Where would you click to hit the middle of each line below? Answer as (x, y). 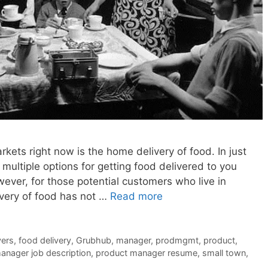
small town (224, 252)
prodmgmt (177, 240)
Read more (136, 197)
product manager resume (147, 252)
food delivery (45, 240)
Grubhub (93, 240)
